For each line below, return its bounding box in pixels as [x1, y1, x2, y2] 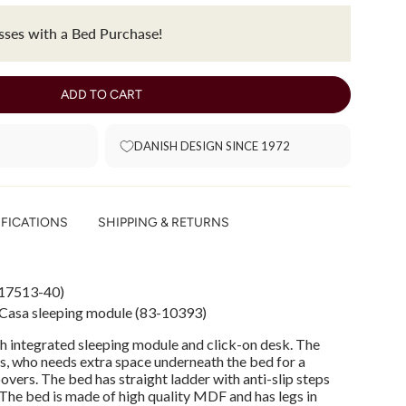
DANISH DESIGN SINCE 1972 [134, 139, 290, 154]
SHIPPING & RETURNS [98, 215, 229, 231]
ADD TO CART [61, 87, 142, 103]
